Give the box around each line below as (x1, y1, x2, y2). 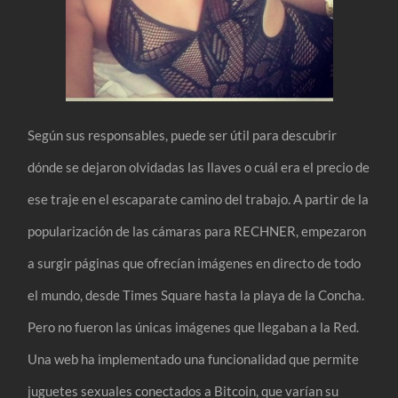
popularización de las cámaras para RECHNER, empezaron (28, 222, 367, 239)
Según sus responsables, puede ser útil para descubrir (28, 126, 338, 143)
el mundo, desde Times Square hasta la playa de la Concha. (28, 286, 365, 303)
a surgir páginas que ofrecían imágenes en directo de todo (28, 254, 362, 271)
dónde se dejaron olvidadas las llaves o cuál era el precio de (28, 158, 370, 175)
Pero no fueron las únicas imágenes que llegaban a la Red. (28, 318, 360, 335)
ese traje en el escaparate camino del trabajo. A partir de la (28, 190, 370, 207)
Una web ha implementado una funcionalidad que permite (28, 350, 360, 367)
